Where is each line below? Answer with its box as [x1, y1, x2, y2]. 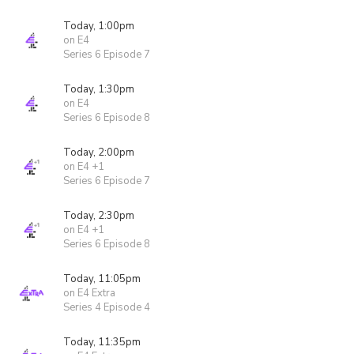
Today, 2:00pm [63, 145, 134, 160]
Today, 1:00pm [63, 19, 134, 33]
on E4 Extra [63, 286, 115, 300]
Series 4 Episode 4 [63, 300, 150, 314]
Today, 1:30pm [63, 82, 134, 96]
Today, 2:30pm [63, 209, 134, 223]
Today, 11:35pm [63, 335, 141, 349]
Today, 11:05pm [63, 272, 141, 286]
